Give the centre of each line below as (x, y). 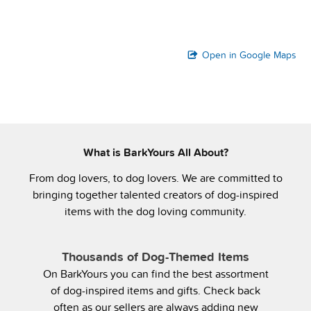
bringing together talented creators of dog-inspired (155, 194)
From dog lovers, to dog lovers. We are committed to (155, 177)
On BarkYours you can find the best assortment (155, 273)
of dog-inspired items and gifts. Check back (155, 290)
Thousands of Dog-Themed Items (155, 256)
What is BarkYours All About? (155, 152)
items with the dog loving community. (155, 211)
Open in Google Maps (250, 55)
